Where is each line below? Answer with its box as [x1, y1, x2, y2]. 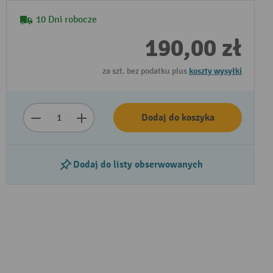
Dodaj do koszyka [141, 112, 214, 124]
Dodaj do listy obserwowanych [73, 158, 203, 171]
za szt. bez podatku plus [102, 66, 189, 76]
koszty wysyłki [189, 66, 242, 76]
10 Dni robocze [36, 14, 97, 26]
